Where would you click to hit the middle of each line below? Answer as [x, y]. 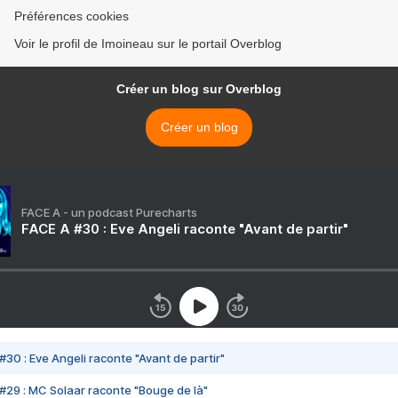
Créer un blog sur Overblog [199, 89]
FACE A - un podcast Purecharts [109, 213]
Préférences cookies [72, 16]
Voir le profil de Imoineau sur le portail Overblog [148, 44]
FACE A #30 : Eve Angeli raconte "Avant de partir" [185, 229]
